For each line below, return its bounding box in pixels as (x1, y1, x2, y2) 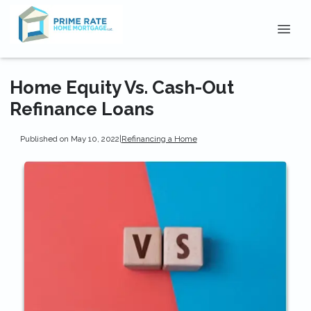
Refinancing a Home (121, 133, 197, 144)
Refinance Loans (10, 99, 154, 119)
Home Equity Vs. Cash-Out (10, 77, 234, 98)
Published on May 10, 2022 (19, 133, 119, 144)
